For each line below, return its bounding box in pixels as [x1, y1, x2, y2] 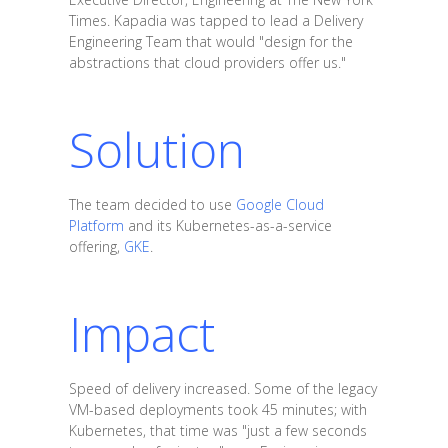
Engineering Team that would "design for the [68, 31, 353, 51]
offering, [68, 236, 124, 256]
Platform [68, 215, 124, 235]
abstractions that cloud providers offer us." [68, 52, 346, 72]
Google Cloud [235, 194, 324, 214]
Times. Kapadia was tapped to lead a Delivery [68, 10, 363, 30]
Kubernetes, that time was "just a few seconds [68, 420, 367, 440]
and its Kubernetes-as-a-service [123, 215, 332, 235]
